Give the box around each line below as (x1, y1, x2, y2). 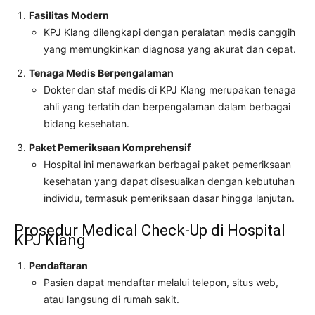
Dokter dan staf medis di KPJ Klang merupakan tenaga (44, 84, 296, 96)
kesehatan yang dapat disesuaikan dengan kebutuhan (44, 175, 295, 188)
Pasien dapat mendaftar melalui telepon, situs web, (44, 276, 278, 289)
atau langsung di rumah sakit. (44, 293, 179, 306)
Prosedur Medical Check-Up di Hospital (14, 221, 285, 240)
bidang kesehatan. (44, 117, 129, 130)
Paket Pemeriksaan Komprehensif (29, 141, 191, 154)
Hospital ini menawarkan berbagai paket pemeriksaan (44, 158, 291, 171)
